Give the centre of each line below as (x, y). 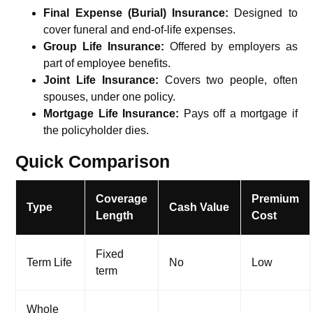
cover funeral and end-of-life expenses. (140, 29)
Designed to (263, 13)
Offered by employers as (231, 46)
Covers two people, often (228, 80)
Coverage (122, 198)
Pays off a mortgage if (238, 113)
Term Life (50, 262)
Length (115, 215)
